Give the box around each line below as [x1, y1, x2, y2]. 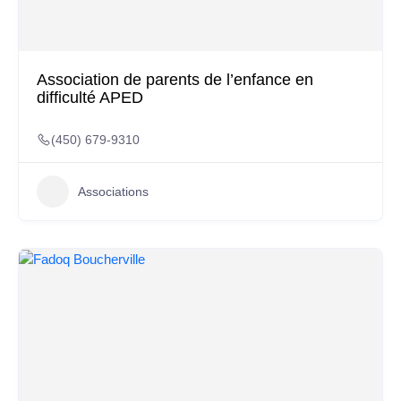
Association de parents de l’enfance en [37, 71, 313, 89]
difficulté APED [37, 89, 143, 107]
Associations [78, 183, 149, 199]
